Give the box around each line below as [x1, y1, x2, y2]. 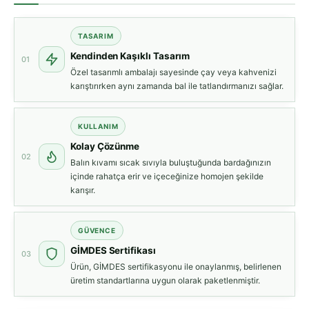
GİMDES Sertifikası [70, 245, 156, 257]
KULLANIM [78, 122, 119, 131]
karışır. [70, 185, 95, 196]
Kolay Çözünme [70, 141, 140, 152]
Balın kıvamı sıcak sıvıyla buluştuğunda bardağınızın [70, 157, 271, 168]
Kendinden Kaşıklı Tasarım [70, 50, 190, 62]
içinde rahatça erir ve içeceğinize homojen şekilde [70, 171, 263, 182]
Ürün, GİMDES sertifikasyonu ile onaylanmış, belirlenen [70, 261, 281, 272]
